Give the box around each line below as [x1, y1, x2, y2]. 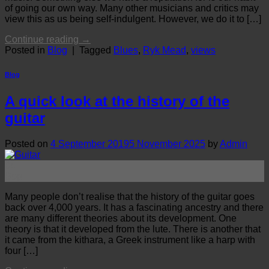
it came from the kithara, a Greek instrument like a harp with [5, 235, 255, 246]
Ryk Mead [143, 45, 186, 56]
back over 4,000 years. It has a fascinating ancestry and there [5, 202, 264, 213]
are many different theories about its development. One [5, 213, 237, 224]
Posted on [5, 139, 50, 150]
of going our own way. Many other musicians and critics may [5, 3, 259, 14]
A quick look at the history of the [5, 93, 229, 110]
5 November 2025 [129, 139, 205, 150]
